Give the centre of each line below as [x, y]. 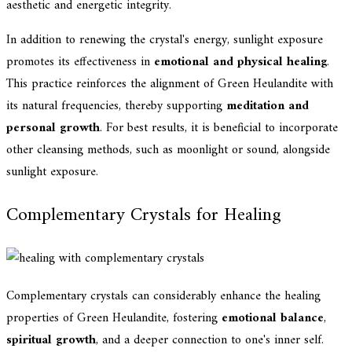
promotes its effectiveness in [80, 62]
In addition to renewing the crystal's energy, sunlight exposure [165, 40]
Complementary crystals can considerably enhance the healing [163, 296]
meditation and [268, 106]
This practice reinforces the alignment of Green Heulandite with [170, 84]
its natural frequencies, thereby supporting [116, 106]
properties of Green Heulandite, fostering [114, 318]
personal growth [53, 128]
